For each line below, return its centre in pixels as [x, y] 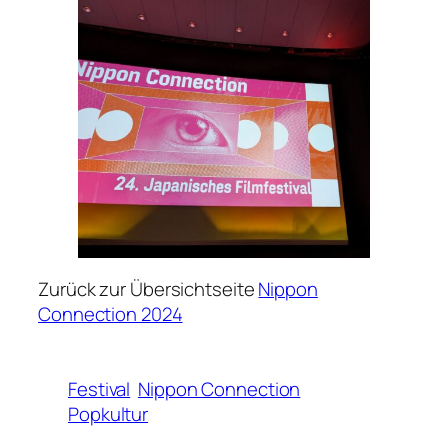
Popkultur [108, 413]
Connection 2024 [110, 313]
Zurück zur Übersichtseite [148, 288]
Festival [99, 388]
